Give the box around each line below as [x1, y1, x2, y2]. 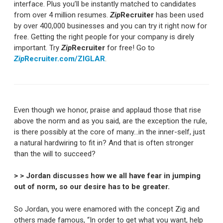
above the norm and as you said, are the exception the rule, [14, 116, 207, 125]
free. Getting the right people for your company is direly [14, 32, 194, 41]
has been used [154, 10, 204, 19]
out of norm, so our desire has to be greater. [14, 182, 170, 192]
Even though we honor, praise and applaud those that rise [14, 105, 201, 114]
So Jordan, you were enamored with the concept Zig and [14, 204, 200, 214]
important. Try [14, 43, 61, 52]
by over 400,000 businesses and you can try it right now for [14, 21, 207, 30]
